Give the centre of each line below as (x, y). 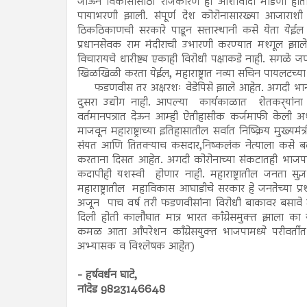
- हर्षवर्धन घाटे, (107, 275)
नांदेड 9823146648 (121, 290)
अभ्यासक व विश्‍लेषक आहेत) (136, 247)
